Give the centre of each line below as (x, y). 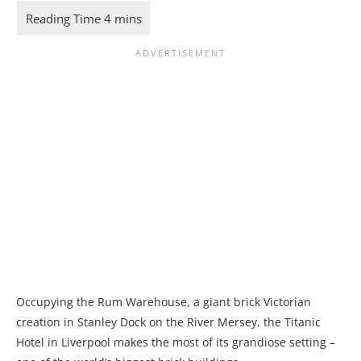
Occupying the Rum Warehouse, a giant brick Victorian (164, 302)
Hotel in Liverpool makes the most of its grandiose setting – (176, 342)
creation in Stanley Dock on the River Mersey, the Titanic (168, 322)
